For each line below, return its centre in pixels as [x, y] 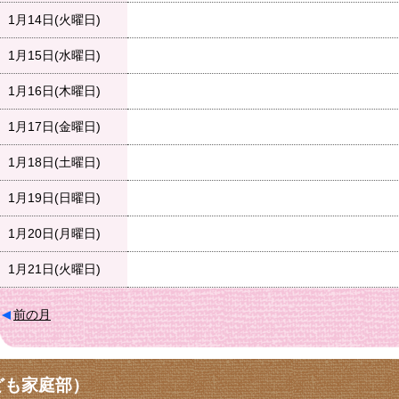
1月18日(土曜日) [54, 163]
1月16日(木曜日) [54, 91]
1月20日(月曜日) [54, 234]
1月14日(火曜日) [54, 20]
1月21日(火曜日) [54, 269]
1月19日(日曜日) [54, 198]
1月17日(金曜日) [54, 127]
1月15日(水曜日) [54, 56]
